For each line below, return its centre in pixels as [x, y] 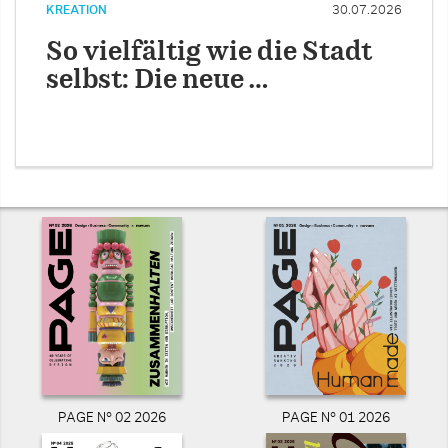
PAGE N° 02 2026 [112, 419]
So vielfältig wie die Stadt [209, 52]
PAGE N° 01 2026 [336, 419]
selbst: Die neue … [157, 80]
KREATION [76, 9]
